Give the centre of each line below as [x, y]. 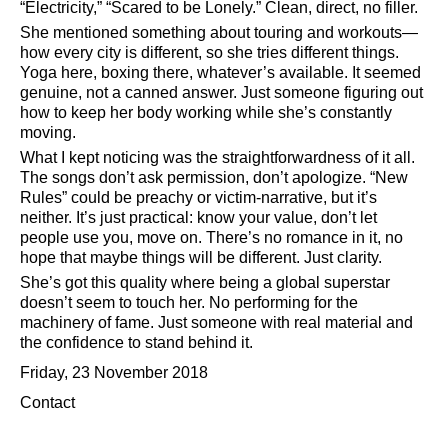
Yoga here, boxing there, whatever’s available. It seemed [220, 72]
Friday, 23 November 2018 [114, 372]
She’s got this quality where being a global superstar [205, 282]
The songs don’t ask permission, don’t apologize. [195, 177]
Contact [47, 402]
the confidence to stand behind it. [136, 342]
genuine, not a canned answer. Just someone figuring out [221, 92]
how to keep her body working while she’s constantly [206, 112]
